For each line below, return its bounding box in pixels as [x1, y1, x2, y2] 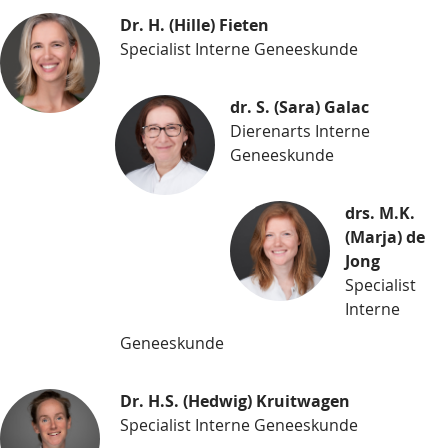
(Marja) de [345, 226, 425, 249]
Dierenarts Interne [230, 120, 370, 143]
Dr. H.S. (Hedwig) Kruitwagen [120, 390, 350, 413]
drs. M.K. [345, 202, 415, 225]
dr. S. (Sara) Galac [230, 96, 369, 119]
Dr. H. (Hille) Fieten [120, 14, 269, 37]
